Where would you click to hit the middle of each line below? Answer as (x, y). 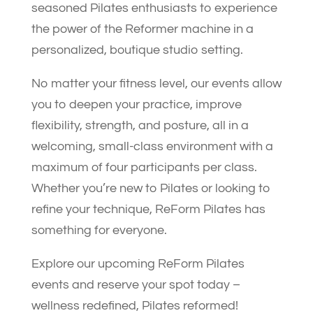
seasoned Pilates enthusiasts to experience (154, 8)
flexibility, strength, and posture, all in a (140, 125)
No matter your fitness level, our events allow (156, 83)
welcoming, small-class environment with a (152, 146)
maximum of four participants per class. (144, 167)
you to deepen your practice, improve (136, 104)
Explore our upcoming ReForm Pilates (138, 264)
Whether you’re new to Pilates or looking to (151, 188)
